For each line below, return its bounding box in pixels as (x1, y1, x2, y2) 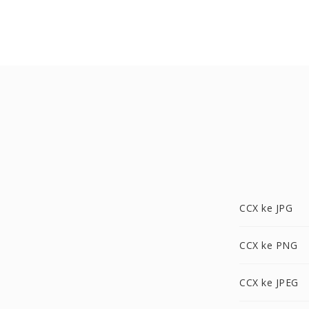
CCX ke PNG (239, 239, 297, 252)
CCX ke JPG (239, 201, 292, 215)
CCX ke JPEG (239, 276, 299, 289)
